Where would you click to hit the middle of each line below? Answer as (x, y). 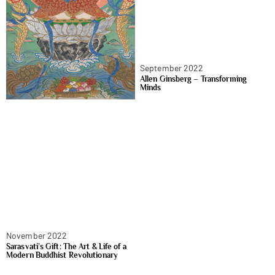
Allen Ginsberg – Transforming (193, 79)
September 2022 (172, 68)
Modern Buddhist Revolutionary (62, 255)
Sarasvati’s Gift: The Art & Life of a (66, 246)
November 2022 (37, 235)
